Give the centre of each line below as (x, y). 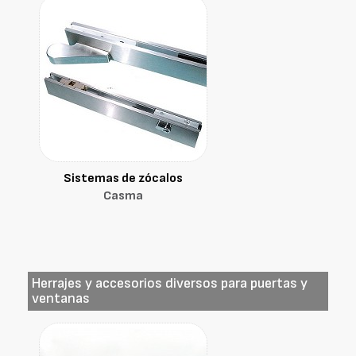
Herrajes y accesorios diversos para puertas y (170, 283)
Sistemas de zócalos (123, 178)
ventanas (61, 298)
